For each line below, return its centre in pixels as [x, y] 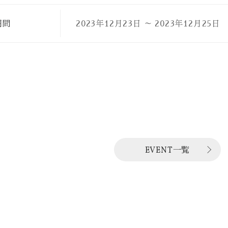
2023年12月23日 [110, 23]
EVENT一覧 [167, 149]
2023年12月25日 [188, 23]
